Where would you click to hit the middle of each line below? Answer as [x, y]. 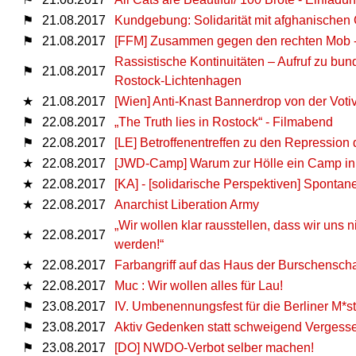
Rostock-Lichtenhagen [178, 80]
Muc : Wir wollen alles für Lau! [199, 285]
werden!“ [139, 244]
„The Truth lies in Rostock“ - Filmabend [224, 122]
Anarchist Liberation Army [187, 204]
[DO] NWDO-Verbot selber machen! [214, 347]
